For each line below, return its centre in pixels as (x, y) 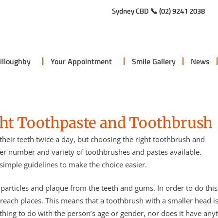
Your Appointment (81, 61)
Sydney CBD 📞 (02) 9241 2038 (158, 11)
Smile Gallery (154, 61)
